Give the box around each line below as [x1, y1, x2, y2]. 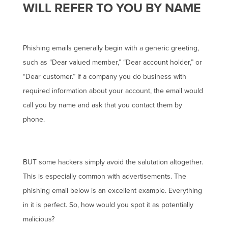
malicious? [22, 215, 54, 223]
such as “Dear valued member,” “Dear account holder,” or [22, 58, 202, 67]
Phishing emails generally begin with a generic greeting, [22, 44, 199, 52]
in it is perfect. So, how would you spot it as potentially [22, 201, 193, 209]
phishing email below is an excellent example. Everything [22, 186, 202, 195]
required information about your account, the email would [22, 87, 203, 95]
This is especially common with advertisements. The [22, 172, 186, 181]
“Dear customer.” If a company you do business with [22, 72, 186, 81]
